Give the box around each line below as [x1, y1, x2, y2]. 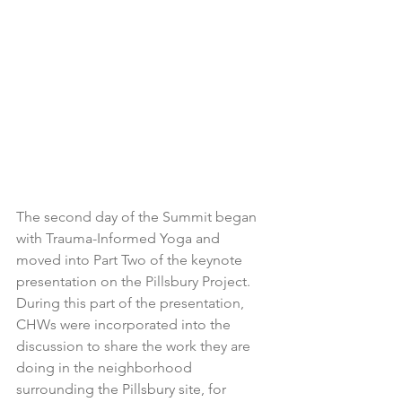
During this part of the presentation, [16, 293, 248, 311]
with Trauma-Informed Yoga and [16, 229, 223, 247]
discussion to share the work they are [16, 336, 254, 354]
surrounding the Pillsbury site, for [16, 380, 230, 398]
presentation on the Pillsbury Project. [16, 272, 254, 290]
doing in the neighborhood [16, 358, 196, 376]
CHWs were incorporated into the [16, 315, 234, 333]
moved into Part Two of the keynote [16, 250, 246, 268]
